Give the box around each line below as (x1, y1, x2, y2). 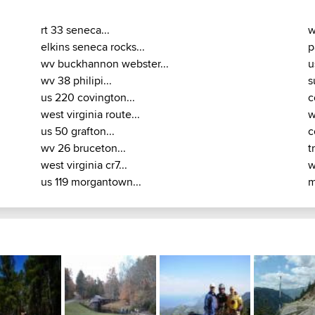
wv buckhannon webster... (41, 56, 169, 72)
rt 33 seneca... (41, 22, 110, 39)
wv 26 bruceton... (41, 140, 126, 157)
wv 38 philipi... (41, 72, 112, 89)
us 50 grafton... (41, 123, 115, 140)
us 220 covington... (41, 89, 135, 106)
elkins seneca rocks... (41, 39, 145, 56)
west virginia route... (41, 106, 140, 123)
